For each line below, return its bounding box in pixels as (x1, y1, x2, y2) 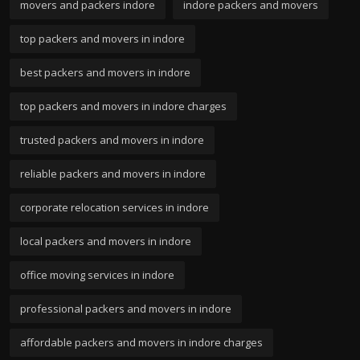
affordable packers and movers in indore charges (20, 334, 263, 350)
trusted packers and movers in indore (20, 132, 204, 147)
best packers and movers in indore (20, 64, 190, 80)
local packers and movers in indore (20, 233, 191, 248)
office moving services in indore (20, 267, 174, 282)
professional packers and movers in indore (20, 301, 231, 316)
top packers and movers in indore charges (20, 98, 227, 113)
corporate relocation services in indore (20, 199, 209, 215)
